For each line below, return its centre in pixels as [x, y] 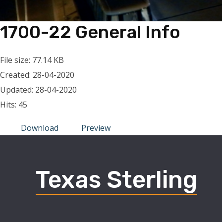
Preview [96, 128]
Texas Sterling [116, 180]
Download [40, 128]
